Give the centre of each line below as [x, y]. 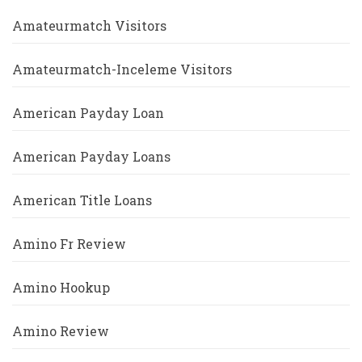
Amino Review [61, 331]
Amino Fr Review [69, 244]
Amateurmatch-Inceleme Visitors [122, 69]
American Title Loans [82, 200]
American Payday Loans [91, 157]
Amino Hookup [61, 288]
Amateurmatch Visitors [89, 26]
